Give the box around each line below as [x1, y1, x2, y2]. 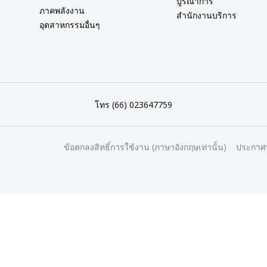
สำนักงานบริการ [176, 10, 237, 21]
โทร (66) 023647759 [94, 98, 172, 110]
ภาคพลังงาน [39, 5, 85, 17]
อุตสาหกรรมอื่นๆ [39, 19, 100, 31]
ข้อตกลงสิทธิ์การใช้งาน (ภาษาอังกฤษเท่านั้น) [63, 141, 226, 153]
